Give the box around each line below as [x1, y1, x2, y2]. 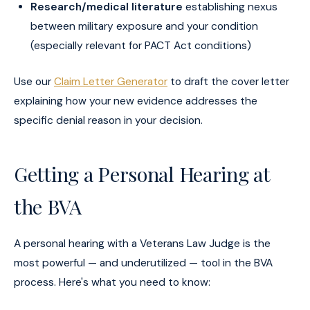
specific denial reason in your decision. [14, 113, 203, 127]
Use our [14, 74, 54, 89]
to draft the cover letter [167, 74, 289, 89]
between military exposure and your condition [30, 19, 258, 33]
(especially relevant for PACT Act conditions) [30, 38, 251, 53]
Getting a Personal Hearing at [14, 160, 271, 187]
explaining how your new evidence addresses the [14, 93, 257, 108]
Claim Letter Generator [54, 74, 167, 89]
